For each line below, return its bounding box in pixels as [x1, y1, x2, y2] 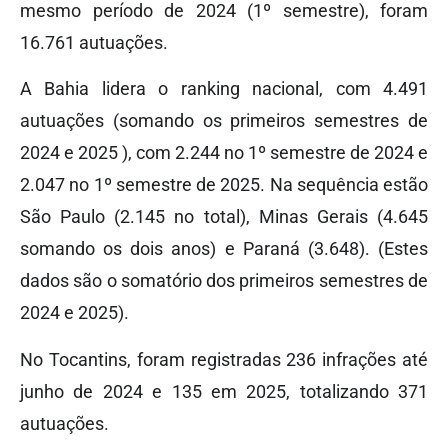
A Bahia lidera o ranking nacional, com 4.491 [20, 78, 428, 100]
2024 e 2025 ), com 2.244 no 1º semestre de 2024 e [20, 142, 428, 164]
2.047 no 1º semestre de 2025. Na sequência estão [20, 174, 428, 196]
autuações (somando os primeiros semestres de [20, 110, 428, 132]
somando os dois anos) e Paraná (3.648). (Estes [20, 238, 428, 260]
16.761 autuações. [20, 31, 168, 53]
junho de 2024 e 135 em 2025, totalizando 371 [20, 380, 428, 402]
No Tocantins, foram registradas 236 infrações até [20, 348, 428, 370]
